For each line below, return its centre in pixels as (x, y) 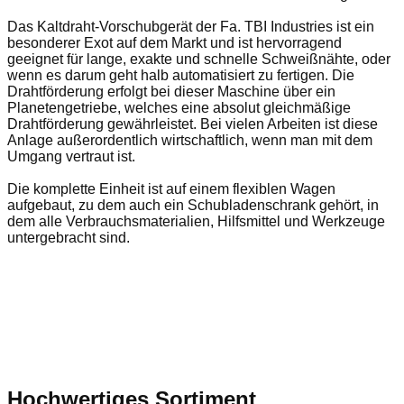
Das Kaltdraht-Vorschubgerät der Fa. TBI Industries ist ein (191, 27)
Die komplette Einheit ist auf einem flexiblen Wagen (171, 189)
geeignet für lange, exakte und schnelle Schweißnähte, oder (199, 60)
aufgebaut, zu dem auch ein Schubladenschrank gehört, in (193, 206)
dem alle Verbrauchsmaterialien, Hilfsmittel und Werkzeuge (196, 222)
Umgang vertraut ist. (71, 157)
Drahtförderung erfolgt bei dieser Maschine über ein (171, 92)
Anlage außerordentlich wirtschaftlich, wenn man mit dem (190, 141)
